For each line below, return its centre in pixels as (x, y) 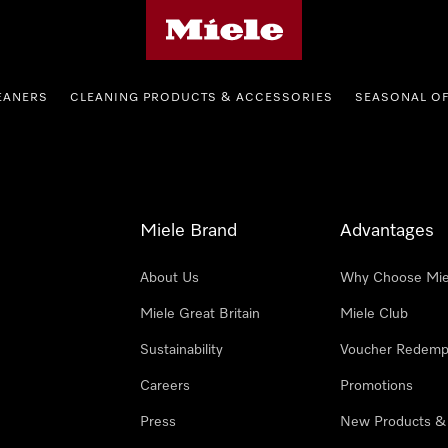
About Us (169, 278)
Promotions (376, 386)
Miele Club (374, 314)
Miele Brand (188, 231)
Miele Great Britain (200, 314)
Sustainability (181, 350)
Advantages (387, 231)
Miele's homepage (202, 13)
